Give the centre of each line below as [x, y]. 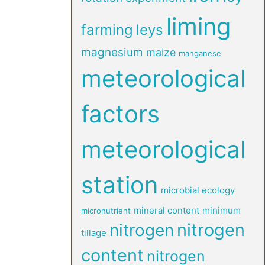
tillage [93, 233]
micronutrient [106, 211]
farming [107, 30]
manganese [200, 53]
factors [120, 114]
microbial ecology [198, 190]
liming [198, 26]
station [119, 185]
